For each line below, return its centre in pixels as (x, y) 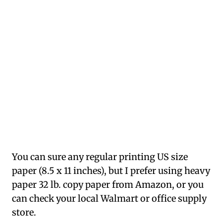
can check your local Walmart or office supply (109, 199)
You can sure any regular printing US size (100, 157)
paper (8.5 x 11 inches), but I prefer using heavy (111, 171)
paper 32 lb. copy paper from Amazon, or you (108, 185)
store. (24, 213)
